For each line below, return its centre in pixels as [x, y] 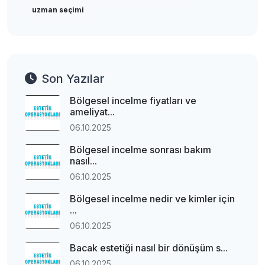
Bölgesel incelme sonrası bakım [140, 150]
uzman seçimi [58, 10]
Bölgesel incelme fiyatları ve [133, 101]
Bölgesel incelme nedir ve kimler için [152, 199]
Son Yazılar [73, 79]
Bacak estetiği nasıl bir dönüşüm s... [149, 248]
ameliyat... [92, 112]
